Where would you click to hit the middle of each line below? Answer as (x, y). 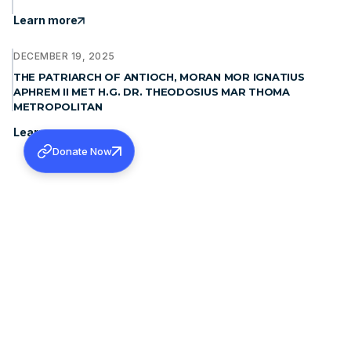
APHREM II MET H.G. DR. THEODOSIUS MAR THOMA (152, 92)
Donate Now (82, 151)
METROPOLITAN (58, 107)
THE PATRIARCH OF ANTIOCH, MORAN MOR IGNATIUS (159, 77)
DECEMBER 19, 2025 (64, 56)
